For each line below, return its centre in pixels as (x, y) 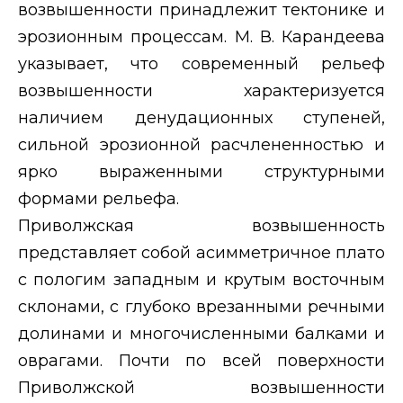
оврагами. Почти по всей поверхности (201, 360)
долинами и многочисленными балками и (201, 333)
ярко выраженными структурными (201, 171)
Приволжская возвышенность (201, 225)
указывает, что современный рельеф (201, 63)
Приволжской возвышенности (201, 387)
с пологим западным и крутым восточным (201, 279)
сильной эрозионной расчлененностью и (201, 144)
